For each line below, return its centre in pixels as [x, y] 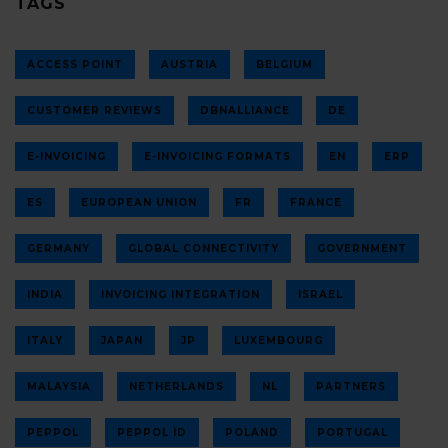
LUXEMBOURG [278, 340]
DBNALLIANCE [245, 110]
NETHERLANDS [176, 386]
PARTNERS [351, 386]
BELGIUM [284, 64]
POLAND [252, 432]
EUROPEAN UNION [139, 202]
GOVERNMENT [362, 248]
